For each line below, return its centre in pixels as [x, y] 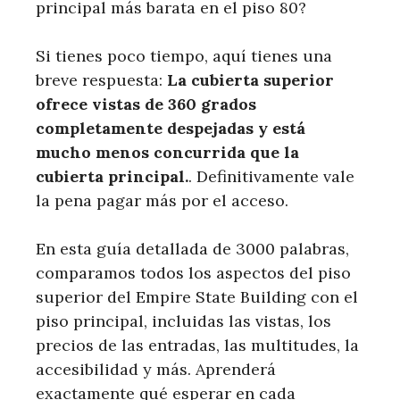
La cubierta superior [250, 79]
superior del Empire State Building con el [197, 296]
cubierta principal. [112, 176]
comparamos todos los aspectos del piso [193, 272]
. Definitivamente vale [271, 176]
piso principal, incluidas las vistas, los [183, 321]
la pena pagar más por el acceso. [162, 200]
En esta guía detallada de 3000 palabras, [192, 248]
